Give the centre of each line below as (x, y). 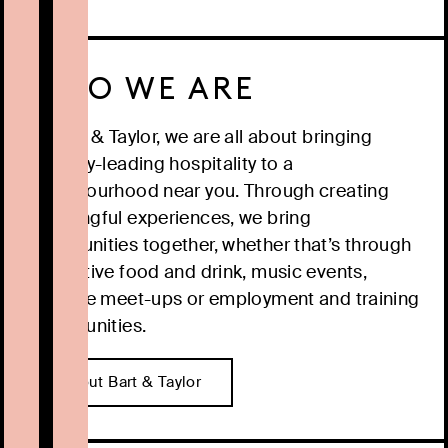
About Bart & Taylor (130, 382)
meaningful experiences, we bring (170, 218)
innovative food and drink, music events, (198, 272)
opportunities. (87, 326)
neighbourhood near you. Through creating (209, 191)
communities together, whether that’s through (220, 245)
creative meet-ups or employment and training (224, 299)
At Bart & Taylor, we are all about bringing (200, 137)
